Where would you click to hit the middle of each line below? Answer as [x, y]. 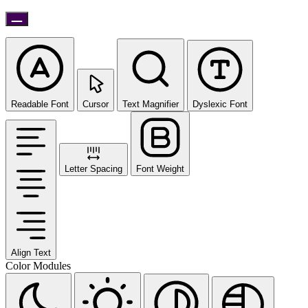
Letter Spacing [93, 169]
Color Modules [38, 266]
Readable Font [40, 104]
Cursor [96, 104]
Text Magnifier [151, 104]
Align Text [31, 253]
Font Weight [160, 169]
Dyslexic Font [220, 104]
